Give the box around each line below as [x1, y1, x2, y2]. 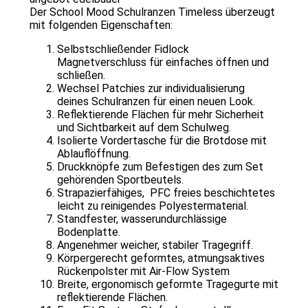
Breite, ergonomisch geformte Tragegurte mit [57, 278, 278, 291]
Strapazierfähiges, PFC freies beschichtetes [57, 186, 275, 200]
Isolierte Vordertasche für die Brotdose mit [57, 134, 267, 148]
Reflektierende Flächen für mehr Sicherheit [57, 108, 264, 122]
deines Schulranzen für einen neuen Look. [57, 95, 255, 109]
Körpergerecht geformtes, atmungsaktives [57, 252, 265, 265]
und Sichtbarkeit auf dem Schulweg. [57, 121, 231, 135]
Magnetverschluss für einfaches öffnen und [57, 56, 269, 69]
